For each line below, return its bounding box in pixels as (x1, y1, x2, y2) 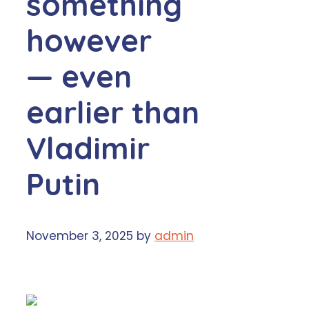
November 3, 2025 (26, 228, 133, 245)
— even (26, 57, 132, 95)
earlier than (26, 92, 199, 131)
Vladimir (26, 128, 150, 167)
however (26, 21, 152, 59)
